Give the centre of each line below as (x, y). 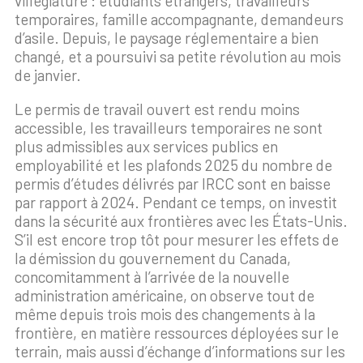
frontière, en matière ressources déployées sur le (177, 333)
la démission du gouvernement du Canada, (153, 258)
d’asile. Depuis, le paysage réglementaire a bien (167, 38)
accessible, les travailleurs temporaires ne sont (169, 128)
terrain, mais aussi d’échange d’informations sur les (180, 352)
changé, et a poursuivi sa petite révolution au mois (178, 57)
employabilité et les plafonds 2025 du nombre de (173, 165)
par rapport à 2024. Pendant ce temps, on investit (176, 203)
